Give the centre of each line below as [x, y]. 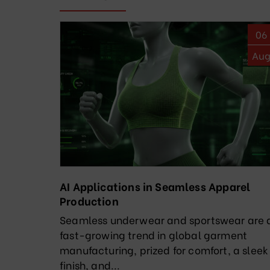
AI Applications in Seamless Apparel [155, 186]
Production [89, 201]
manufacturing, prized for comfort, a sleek [164, 250]
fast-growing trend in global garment [154, 235]
